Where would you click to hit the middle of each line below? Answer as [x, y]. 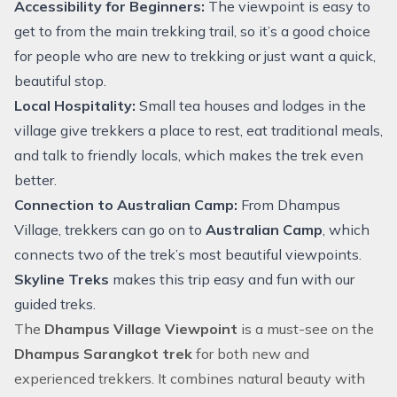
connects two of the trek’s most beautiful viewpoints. [188, 254]
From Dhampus [289, 205]
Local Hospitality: [75, 105]
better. [35, 180]
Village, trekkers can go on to [110, 230]
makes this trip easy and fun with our [234, 279]
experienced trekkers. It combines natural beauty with [190, 378]
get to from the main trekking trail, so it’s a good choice [192, 31]
